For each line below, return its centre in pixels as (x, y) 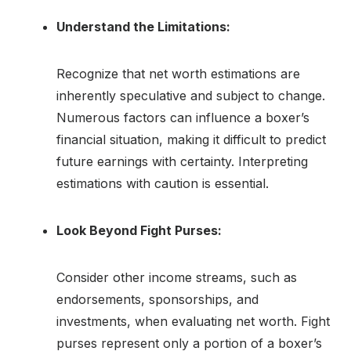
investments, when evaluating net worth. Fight (193, 321)
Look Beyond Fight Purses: (139, 230)
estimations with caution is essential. (163, 183)
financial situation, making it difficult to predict (191, 139)
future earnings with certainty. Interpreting (182, 161)
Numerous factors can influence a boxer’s (183, 117)
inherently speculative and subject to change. (191, 95)
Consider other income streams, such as (177, 277)
